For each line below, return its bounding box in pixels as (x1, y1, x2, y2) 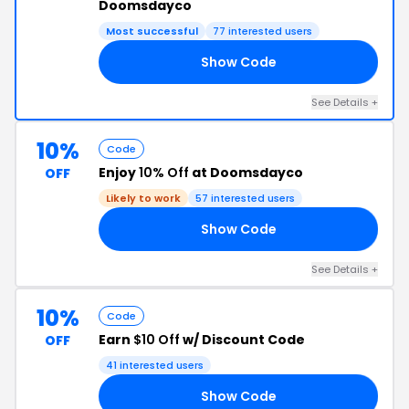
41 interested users (106, 358, 204, 372)
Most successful (106, 24, 198, 38)
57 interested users (195, 191, 295, 205)
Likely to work (106, 191, 181, 205)
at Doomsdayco (189, 163, 303, 182)
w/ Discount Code (180, 330, 305, 349)
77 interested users (213, 24, 312, 38)
